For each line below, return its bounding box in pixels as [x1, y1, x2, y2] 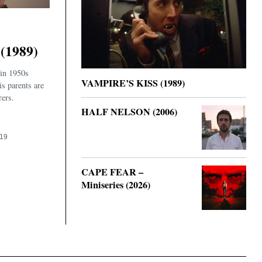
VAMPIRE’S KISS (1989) [81, 75, 185, 90]
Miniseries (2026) [81, 177, 150, 192]
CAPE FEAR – [81, 164, 143, 179]
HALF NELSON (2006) [81, 104, 177, 119]
